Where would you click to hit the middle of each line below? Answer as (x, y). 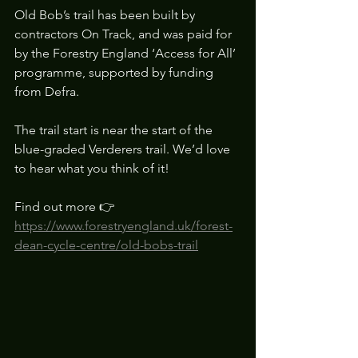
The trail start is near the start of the (115, 129)
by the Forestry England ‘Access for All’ (127, 53)
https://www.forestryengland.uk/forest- (123, 225)
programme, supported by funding (115, 72)
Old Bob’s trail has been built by (106, 14)
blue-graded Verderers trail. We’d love (124, 149)
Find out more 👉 (66, 206)
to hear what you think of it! (92, 168)
